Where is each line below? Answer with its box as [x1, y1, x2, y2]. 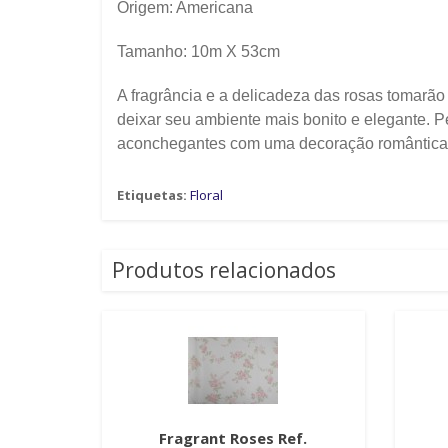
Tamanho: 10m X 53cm [117, 43, 280, 61]
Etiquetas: [117, 186, 187, 205]
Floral [190, 186, 223, 205]
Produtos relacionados [112, 256, 336, 285]
